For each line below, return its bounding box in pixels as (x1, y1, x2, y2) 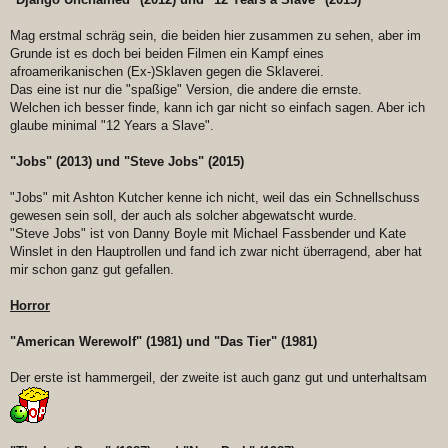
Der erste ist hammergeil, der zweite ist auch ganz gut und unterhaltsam (10, 370, 427, 386)
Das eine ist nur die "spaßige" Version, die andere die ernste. (10, 82, 362, 98)
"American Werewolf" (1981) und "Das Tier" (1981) (10, 334, 317, 350)
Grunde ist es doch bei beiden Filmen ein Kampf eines (10, 46, 324, 62)
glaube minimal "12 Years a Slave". (10, 118, 214, 134)
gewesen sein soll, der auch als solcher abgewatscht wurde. (10, 208, 357, 224)
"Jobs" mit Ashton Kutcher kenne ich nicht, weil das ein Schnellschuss (10, 190, 420, 206)
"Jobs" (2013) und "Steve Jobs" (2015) (10, 154, 244, 170)
